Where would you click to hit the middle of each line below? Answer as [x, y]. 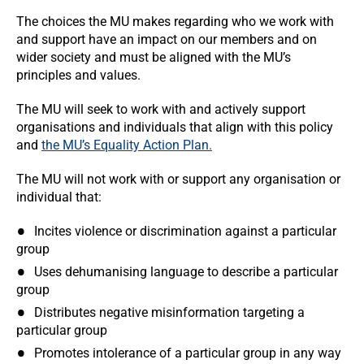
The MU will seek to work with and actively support [161, 109]
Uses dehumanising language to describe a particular [186, 272]
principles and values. [78, 75]
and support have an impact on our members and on [167, 39]
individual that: [59, 197]
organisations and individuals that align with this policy [175, 127]
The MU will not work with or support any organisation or [178, 179]
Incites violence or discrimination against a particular [185, 231]
